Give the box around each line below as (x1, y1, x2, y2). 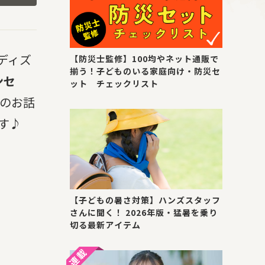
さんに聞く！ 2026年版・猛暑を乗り (70, 206, 218, 218)
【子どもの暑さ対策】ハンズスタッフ (70, 193, 221, 206)
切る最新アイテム (70, 218, 141, 231)
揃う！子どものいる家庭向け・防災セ (70, 65, 221, 77)
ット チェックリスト (70, 77, 159, 90)
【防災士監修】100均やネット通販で (70, 53, 219, 65)
